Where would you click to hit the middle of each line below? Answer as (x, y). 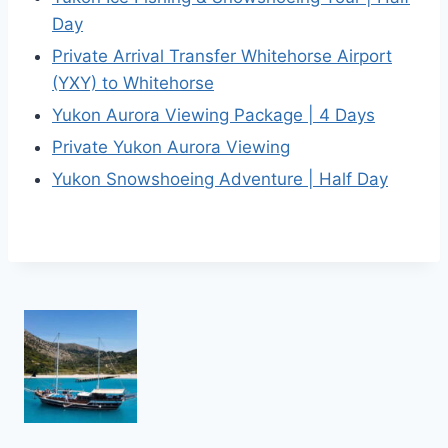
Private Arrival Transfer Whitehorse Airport (222, 56)
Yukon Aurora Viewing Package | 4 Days (213, 115)
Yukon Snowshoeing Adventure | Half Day (220, 179)
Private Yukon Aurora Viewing (171, 147)
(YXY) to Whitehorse (133, 83)
